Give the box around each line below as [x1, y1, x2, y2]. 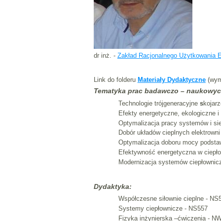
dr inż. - [93, 52, 117, 60]
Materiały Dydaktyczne [137, 76, 206, 83]
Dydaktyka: [93, 182, 132, 190]
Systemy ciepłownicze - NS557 [118, 205, 208, 213]
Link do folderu [93, 76, 138, 83]
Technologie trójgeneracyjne [118, 99, 200, 107]
